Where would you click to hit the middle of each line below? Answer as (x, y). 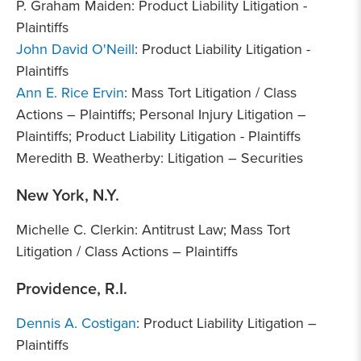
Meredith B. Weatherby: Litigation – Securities (160, 158)
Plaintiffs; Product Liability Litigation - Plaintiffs (158, 136)
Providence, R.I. (72, 288)
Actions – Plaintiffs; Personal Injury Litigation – (161, 114)
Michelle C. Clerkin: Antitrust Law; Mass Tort (153, 229)
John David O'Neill (75, 49)
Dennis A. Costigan (76, 323)
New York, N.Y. (68, 195)
